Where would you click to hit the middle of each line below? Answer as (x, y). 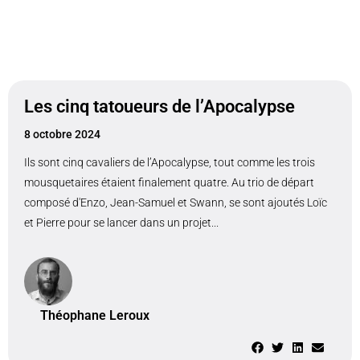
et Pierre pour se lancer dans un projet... (121, 223)
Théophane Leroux (95, 315)
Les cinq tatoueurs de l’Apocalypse (160, 106)
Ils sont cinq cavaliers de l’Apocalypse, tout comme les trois (170, 162)
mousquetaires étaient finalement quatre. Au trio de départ (169, 182)
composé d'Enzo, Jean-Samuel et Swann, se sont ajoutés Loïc (176, 202)
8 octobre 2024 (62, 134)
